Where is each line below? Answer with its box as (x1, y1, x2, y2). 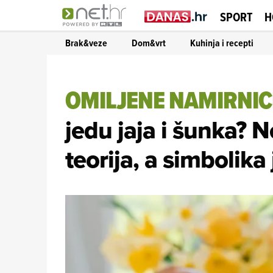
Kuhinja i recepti (190, 35, 253, 50)
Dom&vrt (132, 35, 166, 50)
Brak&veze (65, 35, 107, 50)
